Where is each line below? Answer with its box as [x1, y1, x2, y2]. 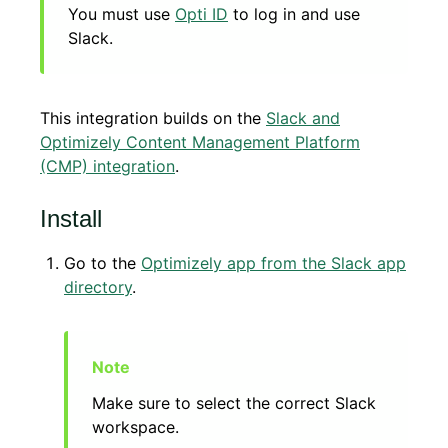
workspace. [92, 417, 179, 437]
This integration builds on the [40, 108, 266, 128]
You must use [68, 4, 175, 24]
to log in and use [228, 4, 360, 24]
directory [64, 277, 132, 297]
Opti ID [175, 4, 228, 24]
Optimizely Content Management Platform [40, 132, 360, 152]
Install [40, 205, 102, 232]
